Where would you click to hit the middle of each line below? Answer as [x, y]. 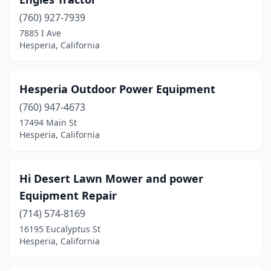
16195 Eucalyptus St [60, 229]
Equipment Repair [68, 195]
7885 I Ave [40, 33]
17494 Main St [48, 122]
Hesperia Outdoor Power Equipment [117, 89]
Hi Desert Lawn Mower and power [111, 178]
